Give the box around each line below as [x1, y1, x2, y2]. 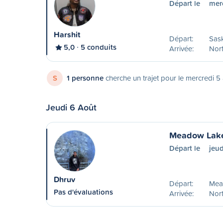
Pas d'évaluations [54, 187, 113, 197]
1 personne [67, 73, 104, 83]
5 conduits [81, 42, 116, 52]
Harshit [54, 29, 80, 40]
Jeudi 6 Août [46, 101, 97, 113]
